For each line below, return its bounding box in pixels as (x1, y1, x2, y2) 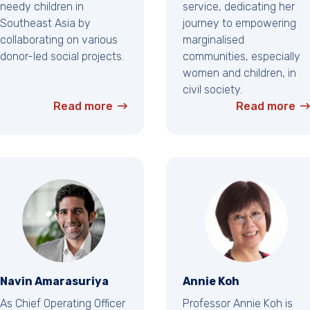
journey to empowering (183, 17, 296, 30)
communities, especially (183, 50, 300, 64)
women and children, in (183, 66, 296, 80)
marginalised (183, 33, 244, 47)
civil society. (183, 83, 242, 97)
